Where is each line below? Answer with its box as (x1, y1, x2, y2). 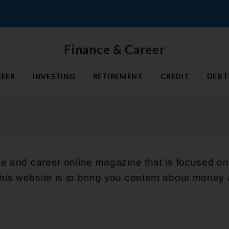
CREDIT (161, 71, 190, 81)
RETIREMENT (93, 71, 143, 81)
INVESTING (32, 71, 76, 81)
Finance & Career (64, 41, 165, 57)
